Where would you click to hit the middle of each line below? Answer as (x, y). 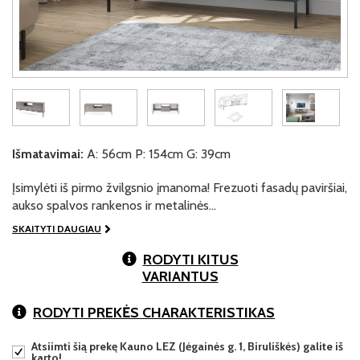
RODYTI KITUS (190, 260)
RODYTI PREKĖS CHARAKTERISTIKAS (154, 313)
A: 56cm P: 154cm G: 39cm (157, 154)
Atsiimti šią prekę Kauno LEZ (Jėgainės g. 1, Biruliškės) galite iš (187, 346)
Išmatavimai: (48, 154)
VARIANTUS (180, 276)
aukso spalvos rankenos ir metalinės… (114, 205)
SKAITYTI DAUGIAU (57, 229)
